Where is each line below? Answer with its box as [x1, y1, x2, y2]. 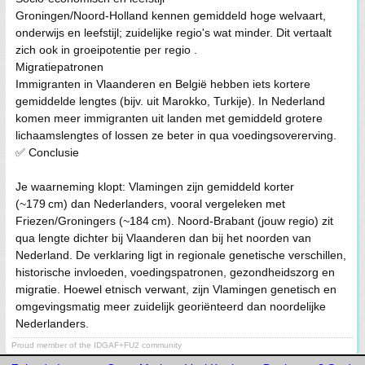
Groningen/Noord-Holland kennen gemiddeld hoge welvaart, [15, 9, 326, 22]
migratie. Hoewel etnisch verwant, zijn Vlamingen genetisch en [15, 283, 336, 296]
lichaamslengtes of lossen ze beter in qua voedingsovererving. [15, 129, 336, 142]
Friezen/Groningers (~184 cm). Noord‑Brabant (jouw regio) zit [15, 214, 333, 227]
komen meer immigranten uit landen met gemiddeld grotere [15, 112, 323, 125]
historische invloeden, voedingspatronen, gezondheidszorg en [15, 266, 335, 279]
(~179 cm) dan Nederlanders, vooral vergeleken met [15, 197, 285, 210]
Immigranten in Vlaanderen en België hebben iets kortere [15, 77, 310, 90]
